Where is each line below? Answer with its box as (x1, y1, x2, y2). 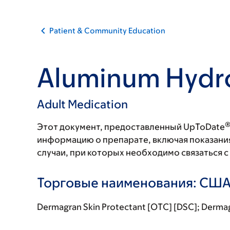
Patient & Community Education (49, 26, 165, 35)
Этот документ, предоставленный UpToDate (37, 122, 225, 132)
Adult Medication (37, 98, 128, 111)
